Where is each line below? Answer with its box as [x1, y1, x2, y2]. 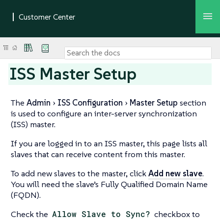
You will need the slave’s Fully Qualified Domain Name [11, 179, 208, 190]
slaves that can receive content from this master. [11, 149, 185, 160]
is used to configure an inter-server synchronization [11, 108, 197, 119]
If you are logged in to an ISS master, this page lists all [11, 138, 207, 149]
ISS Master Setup [10, 63, 137, 84]
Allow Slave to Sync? [52, 209, 151, 219]
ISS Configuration [57, 97, 123, 108]
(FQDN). [11, 190, 41, 200]
